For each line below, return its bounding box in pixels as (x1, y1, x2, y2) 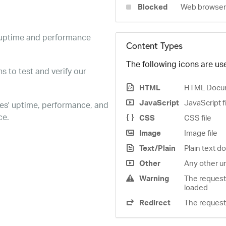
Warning (139, 173, 169, 183)
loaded (184, 182, 208, 192)
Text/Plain (139, 143, 176, 153)
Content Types (126, 39, 183, 52)
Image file (184, 128, 217, 138)
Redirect (139, 197, 171, 207)
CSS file (184, 112, 211, 123)
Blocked (138, 2, 167, 12)
